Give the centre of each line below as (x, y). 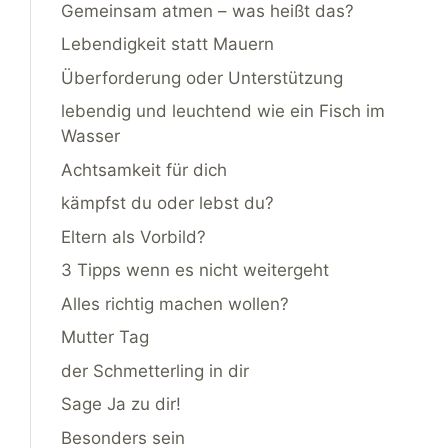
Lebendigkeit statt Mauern (167, 44)
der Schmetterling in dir (155, 370)
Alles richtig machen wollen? (175, 303)
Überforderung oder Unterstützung (202, 77)
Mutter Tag (105, 337)
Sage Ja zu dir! (121, 404)
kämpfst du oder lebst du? (167, 203)
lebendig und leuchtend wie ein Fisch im (223, 111)
